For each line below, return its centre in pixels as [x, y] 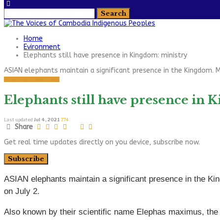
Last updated [19, 119]
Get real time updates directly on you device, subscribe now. [102, 142]
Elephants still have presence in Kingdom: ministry [105, 55]
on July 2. [22, 191]
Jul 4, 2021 [47, 119]
